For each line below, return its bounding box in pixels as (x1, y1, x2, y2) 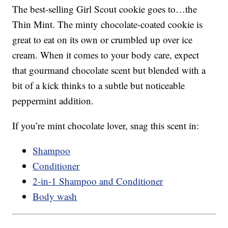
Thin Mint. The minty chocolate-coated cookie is (12, 18, 203, 31)
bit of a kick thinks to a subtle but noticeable (12, 79, 185, 92)
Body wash (33, 190, 77, 203)
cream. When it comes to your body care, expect (12, 48, 199, 62)
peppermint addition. (12, 94, 94, 107)
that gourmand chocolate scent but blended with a (12, 64, 206, 77)
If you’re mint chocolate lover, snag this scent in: (12, 119, 199, 132)
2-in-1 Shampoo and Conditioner (33, 175, 163, 188)
